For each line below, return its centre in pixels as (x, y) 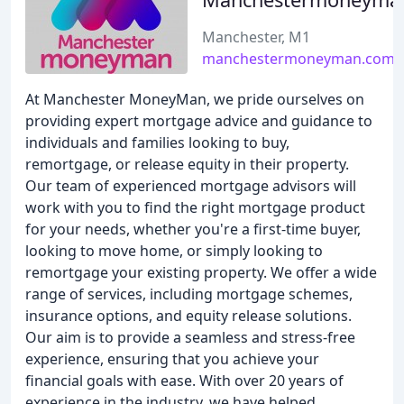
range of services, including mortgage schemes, (189, 294)
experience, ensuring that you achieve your (172, 359)
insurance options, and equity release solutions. (188, 316)
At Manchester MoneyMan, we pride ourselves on (195, 99)
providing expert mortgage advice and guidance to (199, 121)
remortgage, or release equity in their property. (187, 164)
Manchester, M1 (256, 37)
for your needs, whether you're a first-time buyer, (193, 229)
